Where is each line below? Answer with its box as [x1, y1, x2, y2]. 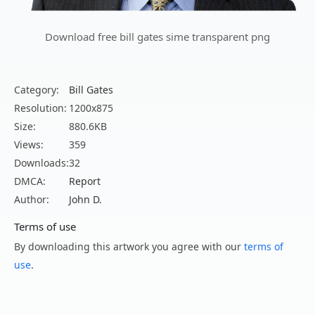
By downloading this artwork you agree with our [14, 240, 244, 254]
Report [69, 174, 101, 188]
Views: [14, 138, 44, 152]
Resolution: [14, 101, 67, 115]
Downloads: [14, 156, 69, 170]
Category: [14, 83, 59, 97]
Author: [14, 193, 49, 207]
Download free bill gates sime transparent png [45, 30, 270, 44]
